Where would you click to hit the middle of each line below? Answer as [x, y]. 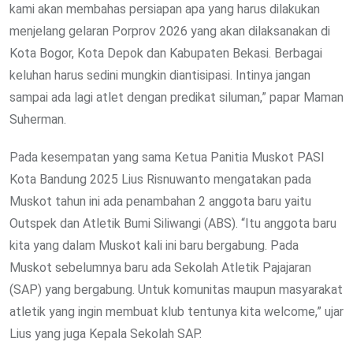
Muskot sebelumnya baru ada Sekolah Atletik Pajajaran [160, 267]
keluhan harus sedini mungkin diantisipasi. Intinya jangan [160, 75]
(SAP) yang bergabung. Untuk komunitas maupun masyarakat [176, 289]
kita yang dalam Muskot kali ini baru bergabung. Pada [154, 245]
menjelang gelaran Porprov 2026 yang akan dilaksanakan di [170, 31]
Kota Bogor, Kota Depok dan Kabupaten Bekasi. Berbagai [166, 53]
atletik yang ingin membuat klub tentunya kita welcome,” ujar [176, 311]
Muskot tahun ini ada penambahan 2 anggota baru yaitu [160, 201]
